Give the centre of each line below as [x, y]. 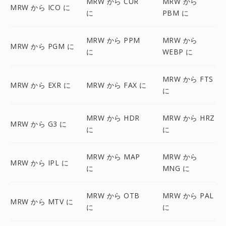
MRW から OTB [113, 195]
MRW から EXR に [40, 85]
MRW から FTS [188, 79]
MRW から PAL [188, 195]
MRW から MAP [113, 157]
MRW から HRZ [188, 118]
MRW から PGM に [42, 46]
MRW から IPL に [39, 162]
